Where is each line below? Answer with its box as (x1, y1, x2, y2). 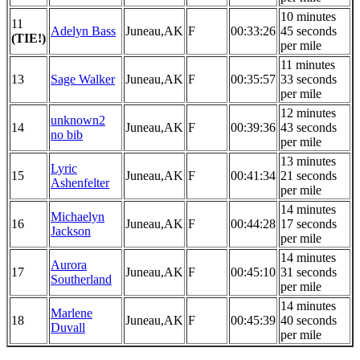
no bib (51, 127, 83, 141)
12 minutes (280, 105, 336, 120)
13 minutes (280, 153, 336, 168)
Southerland (51, 272, 112, 286)
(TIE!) (11, 31, 46, 45)
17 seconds (280, 216, 337, 231)
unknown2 (51, 112, 105, 127)
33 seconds (280, 72, 337, 86)
